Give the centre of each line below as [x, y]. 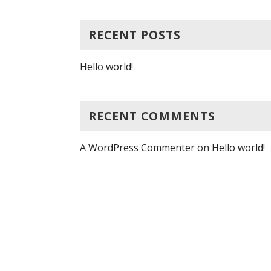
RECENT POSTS [135, 35]
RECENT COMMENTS [152, 116]
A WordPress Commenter [137, 147]
